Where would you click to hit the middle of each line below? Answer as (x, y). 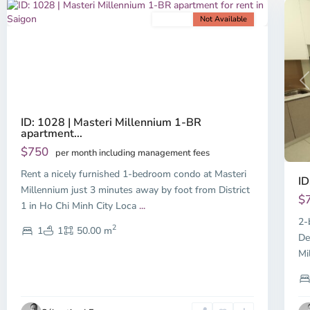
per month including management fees (133, 153)
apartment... (52, 133)
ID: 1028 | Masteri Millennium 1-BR (111, 122)
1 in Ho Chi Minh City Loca (80, 206)
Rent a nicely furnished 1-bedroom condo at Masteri (134, 174)
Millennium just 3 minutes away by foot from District (135, 190)
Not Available (224, 19)
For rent (173, 19)
